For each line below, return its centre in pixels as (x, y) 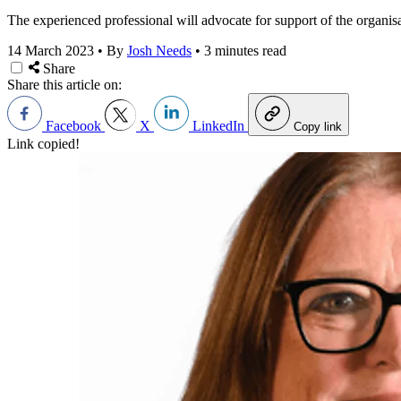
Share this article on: (64, 84)
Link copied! (43, 143)
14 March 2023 (51, 50)
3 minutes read (245, 50)
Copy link (318, 126)
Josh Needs (159, 50)
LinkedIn (218, 125)
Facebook (73, 125)
